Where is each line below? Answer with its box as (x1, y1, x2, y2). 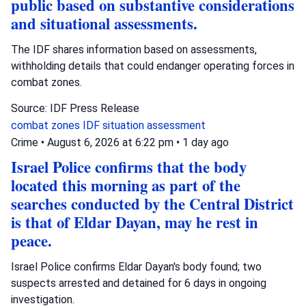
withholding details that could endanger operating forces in (11, 59, 294, 72)
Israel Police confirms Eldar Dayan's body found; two (11, 260, 262, 273)
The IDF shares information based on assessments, (11, 42, 257, 56)
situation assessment (102, 118, 206, 132)
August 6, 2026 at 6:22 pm (47, 135, 176, 149)
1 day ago (182, 135, 229, 149)
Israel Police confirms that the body (11, 155, 247, 178)
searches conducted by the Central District (11, 192, 294, 215)
